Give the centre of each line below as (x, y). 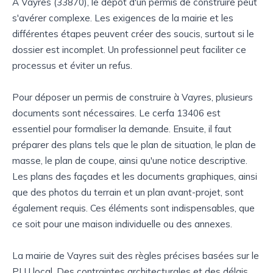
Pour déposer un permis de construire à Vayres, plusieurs (133, 97)
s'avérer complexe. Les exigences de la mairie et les (123, 18)
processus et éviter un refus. (72, 65)
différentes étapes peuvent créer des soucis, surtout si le (133, 34)
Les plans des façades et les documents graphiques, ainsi (135, 176)
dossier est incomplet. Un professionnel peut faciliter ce (129, 49)
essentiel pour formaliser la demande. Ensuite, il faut (122, 129)
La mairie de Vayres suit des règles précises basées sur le (136, 255)
